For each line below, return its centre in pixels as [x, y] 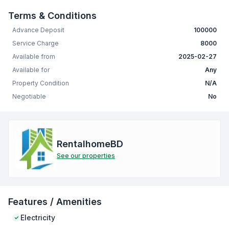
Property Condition [41, 83]
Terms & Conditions [52, 16]
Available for [31, 70]
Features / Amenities [55, 202]
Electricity [38, 218]
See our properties [86, 156]
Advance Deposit [38, 30]
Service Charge [36, 43]
